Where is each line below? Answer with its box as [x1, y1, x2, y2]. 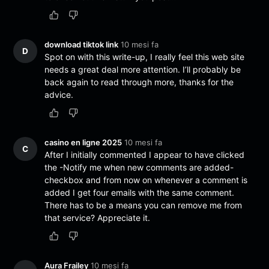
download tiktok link [44, 39, 119, 49]
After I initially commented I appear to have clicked [44, 150, 245, 160]
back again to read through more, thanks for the [44, 76, 234, 87]
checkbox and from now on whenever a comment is [44, 175, 248, 185]
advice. [44, 89, 74, 100]
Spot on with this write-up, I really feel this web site [44, 51, 245, 62]
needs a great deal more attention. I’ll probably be [44, 64, 241, 74]
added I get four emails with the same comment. [44, 187, 235, 198]
